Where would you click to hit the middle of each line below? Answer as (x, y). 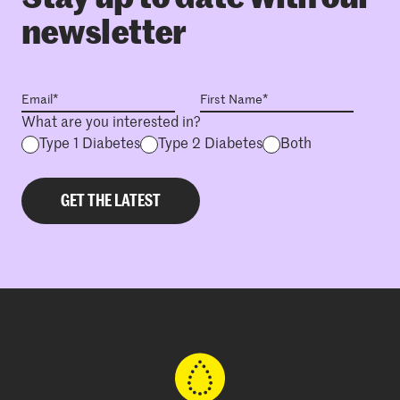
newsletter (104, 35)
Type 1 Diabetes (90, 145)
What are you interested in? (111, 124)
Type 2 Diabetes (210, 145)
